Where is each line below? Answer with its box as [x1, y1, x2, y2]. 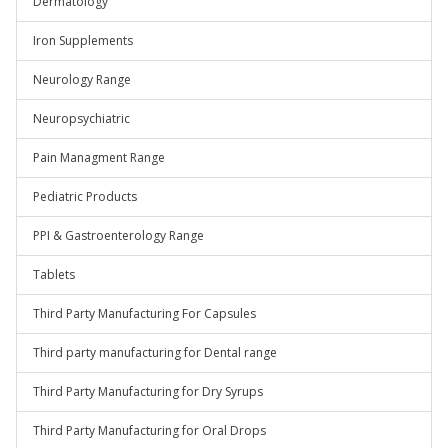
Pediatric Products [33, 188, 137, 205]
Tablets [33, 266, 75, 283]
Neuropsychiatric [33, 110, 130, 127]
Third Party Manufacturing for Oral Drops [33, 422, 266, 439]
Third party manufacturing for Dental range [33, 344, 277, 361]
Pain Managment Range [33, 149, 165, 166]
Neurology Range [33, 71, 131, 88]
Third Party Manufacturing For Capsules [33, 305, 256, 322]
